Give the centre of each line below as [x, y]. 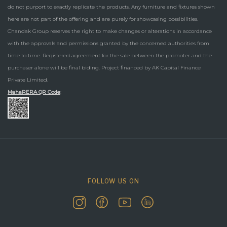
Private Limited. [28, 80]
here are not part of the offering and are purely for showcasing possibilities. [103, 19]
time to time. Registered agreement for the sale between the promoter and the [110, 56]
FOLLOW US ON [113, 181]
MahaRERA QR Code [34, 92]
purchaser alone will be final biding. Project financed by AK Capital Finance [104, 68]
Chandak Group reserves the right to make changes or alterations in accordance [110, 31]
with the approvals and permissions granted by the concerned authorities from [108, 44]
